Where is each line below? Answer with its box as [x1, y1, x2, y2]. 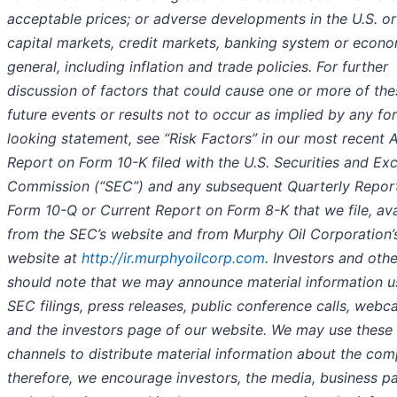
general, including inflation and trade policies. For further [7, 58, 388, 76]
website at [7, 249, 82, 268]
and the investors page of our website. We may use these [7, 321, 393, 339]
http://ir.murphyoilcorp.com [82, 249, 265, 268]
